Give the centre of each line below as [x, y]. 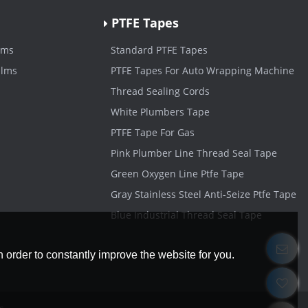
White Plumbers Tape [160, 112]
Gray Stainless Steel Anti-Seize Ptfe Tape [203, 195]
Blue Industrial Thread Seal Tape [186, 215]
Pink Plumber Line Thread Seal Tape [194, 153]
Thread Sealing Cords [160, 91]
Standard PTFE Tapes [159, 50]
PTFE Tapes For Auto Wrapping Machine [202, 71]
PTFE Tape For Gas [152, 133]
